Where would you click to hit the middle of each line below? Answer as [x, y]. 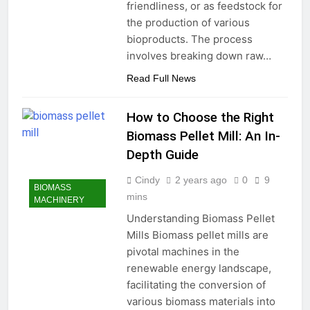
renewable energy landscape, [199, 268]
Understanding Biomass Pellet [200, 219]
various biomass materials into [201, 302]
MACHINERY [59, 200]
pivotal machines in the [183, 252]
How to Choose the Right [200, 118]
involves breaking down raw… [199, 56]
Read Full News [161, 79]
